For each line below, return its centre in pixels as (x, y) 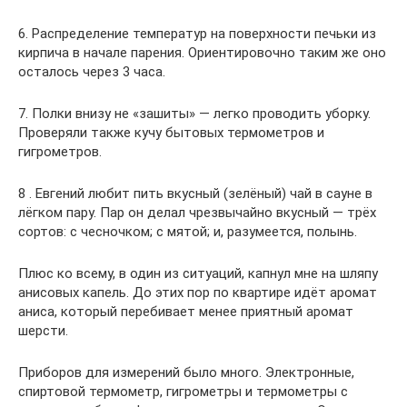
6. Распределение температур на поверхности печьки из (197, 34)
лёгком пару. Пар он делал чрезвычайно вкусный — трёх (197, 213)
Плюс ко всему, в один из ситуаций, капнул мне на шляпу (198, 273)
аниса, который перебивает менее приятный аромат (186, 312)
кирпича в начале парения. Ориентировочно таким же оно (202, 53)
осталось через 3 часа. (92, 72)
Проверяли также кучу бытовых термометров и (171, 133)
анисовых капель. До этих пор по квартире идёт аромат (198, 293)
